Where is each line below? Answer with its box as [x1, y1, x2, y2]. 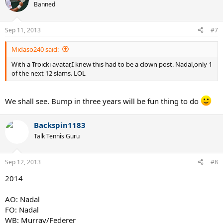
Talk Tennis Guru [34, 132, 80, 140]
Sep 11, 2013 [5, 25, 41, 34]
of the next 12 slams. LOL [11, 68, 86, 78]
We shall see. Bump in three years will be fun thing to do [5, 96, 201, 106]
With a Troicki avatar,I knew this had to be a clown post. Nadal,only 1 [11, 59, 212, 69]
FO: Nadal [5, 204, 39, 215]
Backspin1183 [34, 120, 86, 130]
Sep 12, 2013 [5, 157, 41, 166]
